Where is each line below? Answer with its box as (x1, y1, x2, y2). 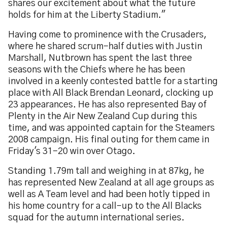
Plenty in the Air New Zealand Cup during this (8, 112, 197, 121)
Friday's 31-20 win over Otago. (8, 147, 135, 156)
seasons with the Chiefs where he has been (8, 65, 185, 74)
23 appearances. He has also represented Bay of (8, 100, 207, 109)
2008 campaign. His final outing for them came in (8, 135, 209, 144)
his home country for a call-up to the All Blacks (8, 202, 202, 211)
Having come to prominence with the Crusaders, (8, 30, 207, 40)
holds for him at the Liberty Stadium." (8, 11, 166, 20)
